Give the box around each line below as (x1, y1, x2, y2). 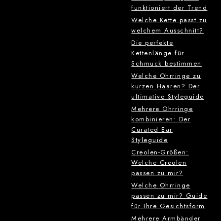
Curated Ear (131, 125, 173, 135)
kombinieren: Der (131, 114, 191, 124)
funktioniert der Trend (131, 3, 208, 13)
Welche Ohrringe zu (131, 71, 201, 81)
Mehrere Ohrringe (131, 104, 193, 114)
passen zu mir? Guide (131, 191, 208, 201)
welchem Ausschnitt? (131, 26, 204, 36)
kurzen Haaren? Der (131, 81, 200, 91)
